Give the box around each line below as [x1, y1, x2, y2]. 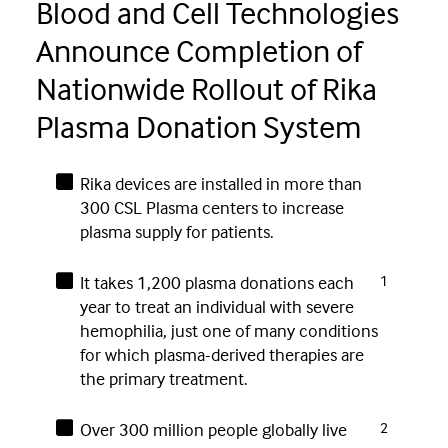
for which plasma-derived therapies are [79, 343, 364, 367]
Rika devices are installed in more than [79, 172, 362, 196]
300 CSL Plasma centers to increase [79, 196, 344, 220]
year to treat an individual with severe [79, 295, 354, 319]
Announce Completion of [36, 30, 362, 70]
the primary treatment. [79, 367, 248, 391]
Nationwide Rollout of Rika [36, 68, 377, 108]
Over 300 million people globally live [79, 418, 347, 442]
